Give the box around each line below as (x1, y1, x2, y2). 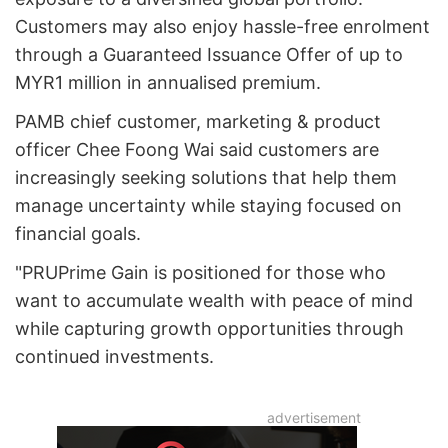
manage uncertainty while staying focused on (15, 195, 402, 217)
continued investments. (15, 346, 214, 368)
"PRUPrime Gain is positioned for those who (15, 262, 386, 284)
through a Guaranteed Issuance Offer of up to (15, 44, 403, 66)
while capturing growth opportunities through (15, 318, 404, 340)
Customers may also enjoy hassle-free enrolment (15, 16, 430, 38)
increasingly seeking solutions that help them (15, 167, 397, 189)
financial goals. (15, 223, 141, 245)
